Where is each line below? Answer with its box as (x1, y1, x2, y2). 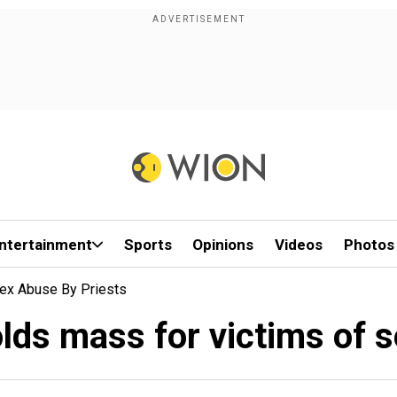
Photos (343, 236, 394, 253)
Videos (275, 236, 323, 253)
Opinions (192, 236, 254, 253)
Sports (123, 236, 172, 253)
